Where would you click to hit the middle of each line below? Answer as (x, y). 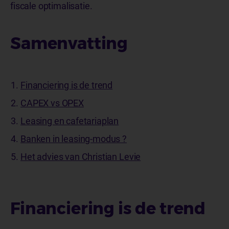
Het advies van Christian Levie (81, 156)
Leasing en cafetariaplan (70, 121)
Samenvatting (69, 43)
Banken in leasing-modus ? (74, 139)
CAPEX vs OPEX (52, 103)
